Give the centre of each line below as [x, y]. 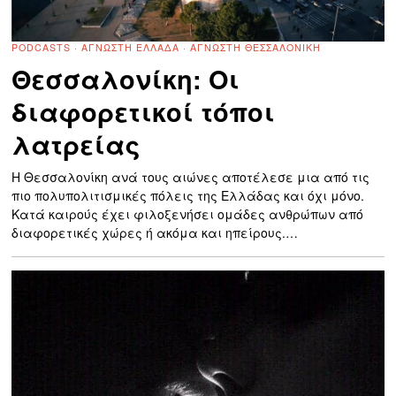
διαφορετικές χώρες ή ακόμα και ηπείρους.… [155, 233]
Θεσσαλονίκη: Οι [126, 80]
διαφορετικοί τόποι [144, 112]
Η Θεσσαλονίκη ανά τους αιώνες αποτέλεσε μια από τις [191, 177]
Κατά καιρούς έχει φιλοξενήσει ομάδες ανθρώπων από [188, 214]
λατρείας [76, 145]
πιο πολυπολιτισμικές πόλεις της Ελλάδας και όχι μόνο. [188, 196]
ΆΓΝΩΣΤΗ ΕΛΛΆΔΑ [131, 48]
